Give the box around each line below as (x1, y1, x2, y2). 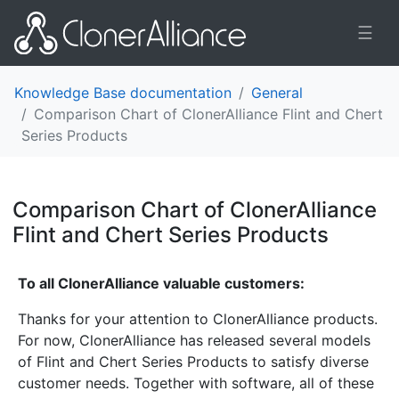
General (251, 83, 303, 102)
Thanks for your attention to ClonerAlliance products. (18, 309, 378, 328)
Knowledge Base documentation (14, 83, 232, 102)
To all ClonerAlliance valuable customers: (18, 273, 305, 292)
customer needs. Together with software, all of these (18, 373, 374, 392)
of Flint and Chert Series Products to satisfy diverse (18, 352, 369, 370)
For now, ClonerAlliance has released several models (18, 330, 370, 349)
